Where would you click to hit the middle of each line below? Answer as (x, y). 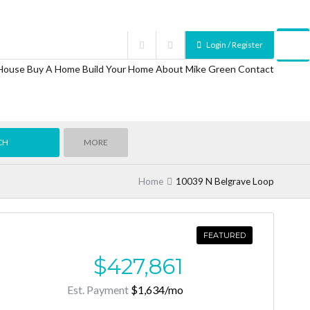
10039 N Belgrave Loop (225, 181)
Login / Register (234, 45)
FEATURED (225, 236)
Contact (256, 69)
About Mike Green (195, 69)
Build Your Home (118, 69)
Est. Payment (99, 290)
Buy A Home (53, 69)
